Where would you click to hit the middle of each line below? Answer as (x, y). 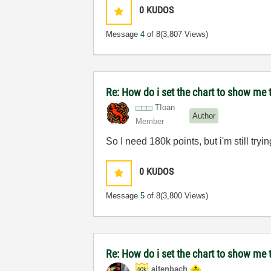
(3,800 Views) (184, 196)
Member (150, 121)
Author (204, 116)
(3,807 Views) (184, 34)
